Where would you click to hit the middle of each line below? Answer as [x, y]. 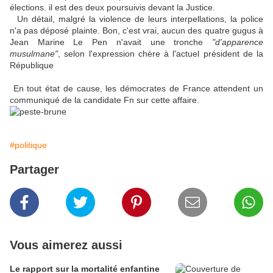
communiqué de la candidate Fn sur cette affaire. [105, 100]
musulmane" [34, 54]
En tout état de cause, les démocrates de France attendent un [136, 89]
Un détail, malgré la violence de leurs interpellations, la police [136, 19]
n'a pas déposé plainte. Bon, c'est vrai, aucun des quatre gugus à [136, 31]
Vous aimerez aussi [66, 245]
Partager [34, 170]
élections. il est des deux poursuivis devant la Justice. [112, 8]
